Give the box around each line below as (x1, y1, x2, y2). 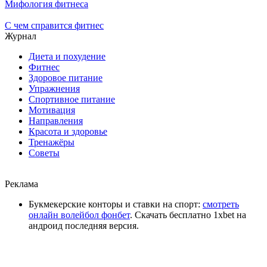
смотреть (203, 198, 239, 209)
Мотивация (29, 104, 75, 115)
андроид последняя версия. (29, 220, 139, 231)
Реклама (5, 178, 38, 189)
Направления (29, 115, 83, 126)
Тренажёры (29, 136, 74, 147)
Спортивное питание (29, 94, 115, 104)
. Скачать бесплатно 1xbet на (130, 209, 246, 220)
